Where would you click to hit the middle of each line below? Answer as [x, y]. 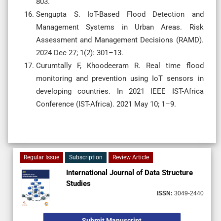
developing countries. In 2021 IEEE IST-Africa [120, 91]
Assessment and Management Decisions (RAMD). [120, 40]
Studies [78, 183]
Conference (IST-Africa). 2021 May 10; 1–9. [106, 104]
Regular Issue [41, 157]
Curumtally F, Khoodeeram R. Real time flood [120, 65]
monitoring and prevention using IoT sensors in [120, 78]
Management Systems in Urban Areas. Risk [120, 27]
